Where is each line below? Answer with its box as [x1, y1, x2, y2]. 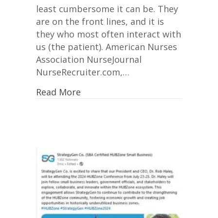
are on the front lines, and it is [36, 16, 164, 27]
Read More [36, 86, 81, 98]
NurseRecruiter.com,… [36, 66, 129, 78]
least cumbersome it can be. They [36, 3, 178, 15]
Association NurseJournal [36, 54, 142, 65]
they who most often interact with [36, 28, 181, 40]
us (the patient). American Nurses [36, 41, 177, 53]
